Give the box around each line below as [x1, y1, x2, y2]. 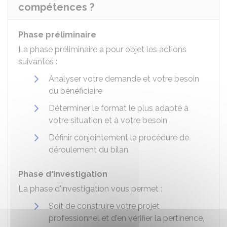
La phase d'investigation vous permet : [18, 184, 162, 194]
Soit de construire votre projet [49, 201, 160, 211]
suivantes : [18, 57, 57, 66]
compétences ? [18, 1, 94, 13]
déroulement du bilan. [49, 145, 130, 155]
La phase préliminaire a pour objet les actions [18, 45, 186, 54]
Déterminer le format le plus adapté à [49, 103, 188, 113]
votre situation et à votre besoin [49, 116, 167, 125]
